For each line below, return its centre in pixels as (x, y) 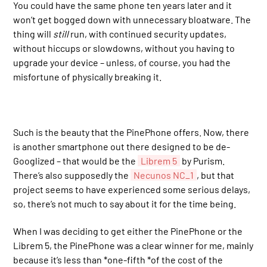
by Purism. (203, 160)
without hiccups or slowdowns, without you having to (124, 48)
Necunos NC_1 (164, 175)
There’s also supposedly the (72, 175)
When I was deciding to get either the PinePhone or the (128, 231)
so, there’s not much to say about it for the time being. (125, 203)
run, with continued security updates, (148, 33)
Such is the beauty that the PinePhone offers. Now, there (131, 132)
